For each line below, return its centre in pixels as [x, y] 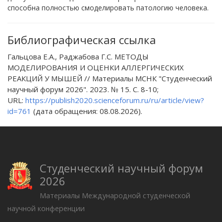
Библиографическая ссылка [82, 39]
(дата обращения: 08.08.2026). [87, 111]
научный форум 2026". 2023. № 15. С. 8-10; [83, 89]
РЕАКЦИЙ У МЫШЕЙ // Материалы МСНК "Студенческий [110, 78]
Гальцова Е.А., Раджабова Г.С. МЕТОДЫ [78, 56]
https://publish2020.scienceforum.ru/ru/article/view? [115, 100]
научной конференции [46, 208]
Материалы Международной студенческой [115, 195]
